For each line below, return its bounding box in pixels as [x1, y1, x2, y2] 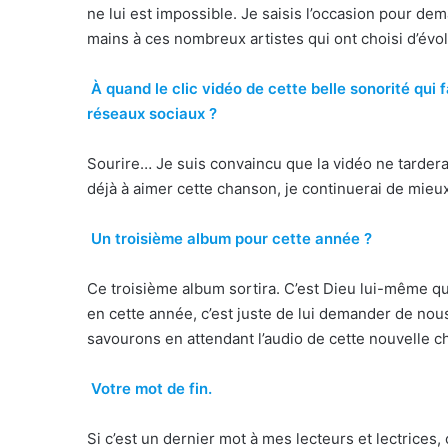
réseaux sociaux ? [87, 104, 217, 124]
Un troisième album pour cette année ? [90, 229, 372, 249]
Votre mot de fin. [90, 379, 212, 399]
